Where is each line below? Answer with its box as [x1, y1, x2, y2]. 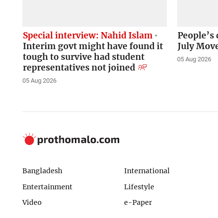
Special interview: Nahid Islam [22, 30, 153, 41]
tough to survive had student [22, 51, 145, 62]
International [124, 166, 170, 175]
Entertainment [22, 182, 73, 191]
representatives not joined [22, 62, 135, 73]
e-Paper [124, 198, 152, 207]
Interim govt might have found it [22, 40, 163, 52]
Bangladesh [22, 166, 62, 175]
